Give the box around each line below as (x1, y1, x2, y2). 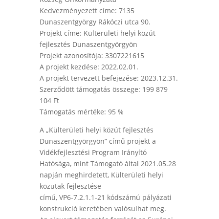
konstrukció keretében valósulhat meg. (39, 204, 166, 214)
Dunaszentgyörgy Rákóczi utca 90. (39, 17, 151, 27)
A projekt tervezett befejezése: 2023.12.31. (39, 73, 178, 83)
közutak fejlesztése (39, 181, 101, 191)
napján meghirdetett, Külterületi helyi (39, 170, 163, 180)
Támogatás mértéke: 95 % (39, 107, 124, 117)
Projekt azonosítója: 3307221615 (39, 51, 144, 61)
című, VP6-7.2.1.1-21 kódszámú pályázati (39, 193, 172, 202)
